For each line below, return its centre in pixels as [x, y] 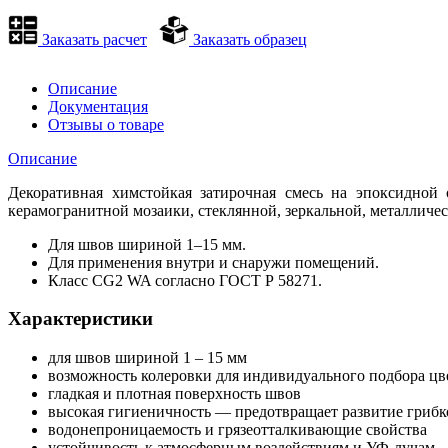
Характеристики [80, 319]
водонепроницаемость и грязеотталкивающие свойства [237, 430]
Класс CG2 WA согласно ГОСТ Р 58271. [185, 280]
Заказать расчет [92, 39]
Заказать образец [248, 39]
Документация [98, 106]
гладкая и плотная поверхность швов [174, 394]
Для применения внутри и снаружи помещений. [213, 262]
